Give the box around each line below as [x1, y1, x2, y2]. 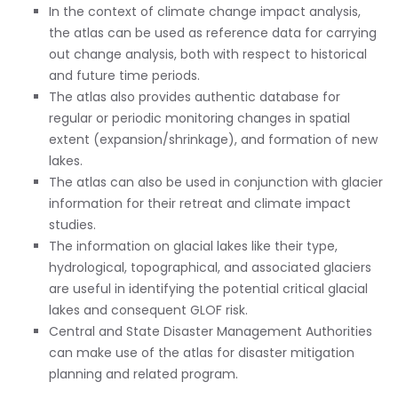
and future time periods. [49, 66, 200, 84]
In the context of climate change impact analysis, [49, 2, 361, 20]
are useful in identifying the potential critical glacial [49, 279, 368, 298]
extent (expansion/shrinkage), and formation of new [49, 130, 378, 148]
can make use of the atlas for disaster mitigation [49, 343, 354, 362]
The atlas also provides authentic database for [49, 87, 340, 106]
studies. [49, 215, 96, 234]
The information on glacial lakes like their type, [49, 236, 338, 255]
